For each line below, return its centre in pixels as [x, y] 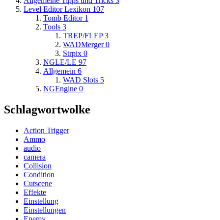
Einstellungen [45, 210]
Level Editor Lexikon [57, 9]
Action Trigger [46, 130]
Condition [39, 174]
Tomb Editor [63, 18]
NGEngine [60, 88]
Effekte [35, 192]
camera [35, 157]
